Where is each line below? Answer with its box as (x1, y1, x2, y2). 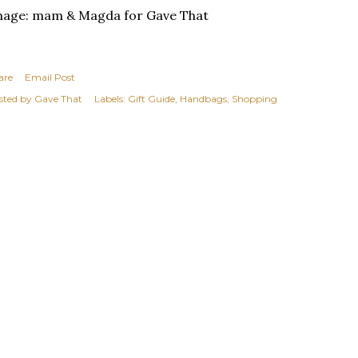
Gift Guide (128, 93, 175, 105)
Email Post (25, 71, 75, 84)
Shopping (232, 93, 277, 105)
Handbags (180, 93, 227, 105)
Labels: (94, 93, 125, 105)
